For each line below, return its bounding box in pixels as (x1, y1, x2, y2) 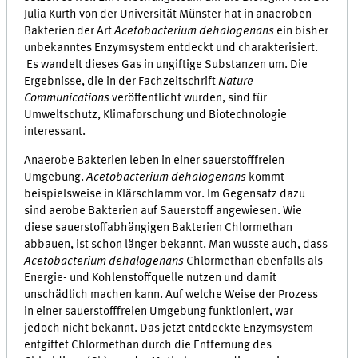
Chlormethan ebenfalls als (184, 255, 324, 268)
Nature (218, 74, 254, 88)
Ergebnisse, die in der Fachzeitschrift (24, 74, 219, 88)
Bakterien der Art (24, 24, 115, 38)
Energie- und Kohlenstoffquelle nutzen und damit (24, 272, 277, 285)
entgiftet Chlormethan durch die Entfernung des (24, 339, 272, 352)
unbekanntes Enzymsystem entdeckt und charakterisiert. (24, 41, 319, 54)
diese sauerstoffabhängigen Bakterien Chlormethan (24, 221, 293, 235)
